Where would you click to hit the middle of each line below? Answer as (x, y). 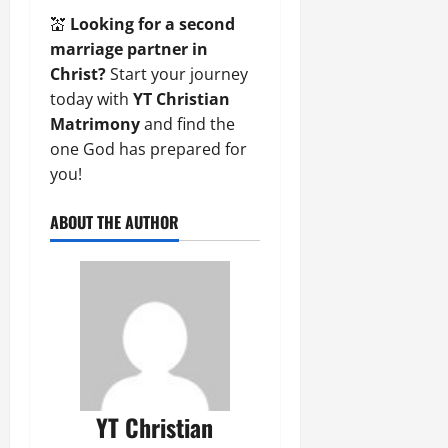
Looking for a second (152, 23)
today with (91, 98)
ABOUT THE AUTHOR (114, 221)
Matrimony (95, 123)
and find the (187, 123)
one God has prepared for (148, 148)
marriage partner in (129, 48)
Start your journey (177, 73)
